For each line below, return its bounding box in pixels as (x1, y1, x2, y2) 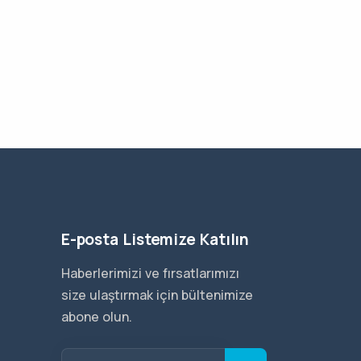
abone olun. (61, 308, 132, 326)
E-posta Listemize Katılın (61, 229, 249, 250)
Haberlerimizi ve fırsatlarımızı (61, 264, 239, 282)
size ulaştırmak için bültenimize (61, 286, 253, 304)
